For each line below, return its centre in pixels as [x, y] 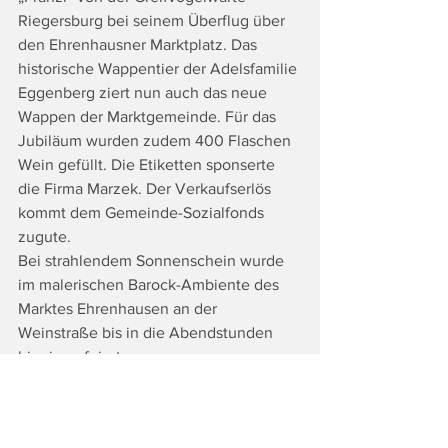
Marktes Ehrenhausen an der [119, 308]
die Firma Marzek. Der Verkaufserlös [146, 188]
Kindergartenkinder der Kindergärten [148, 404]
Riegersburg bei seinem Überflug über [153, 20]
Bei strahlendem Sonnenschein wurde [153, 260]
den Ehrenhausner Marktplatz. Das [139, 44]
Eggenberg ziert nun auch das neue [144, 92]
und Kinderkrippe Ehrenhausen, [130, 428]
